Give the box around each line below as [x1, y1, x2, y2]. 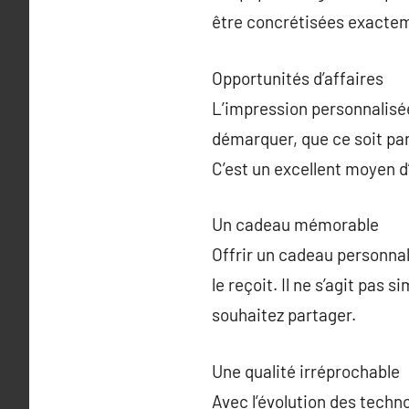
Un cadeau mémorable [212, 214, 379, 235]
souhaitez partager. [212, 304, 356, 325]
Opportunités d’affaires [212, 67, 383, 89]
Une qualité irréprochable [212, 360, 400, 382]
